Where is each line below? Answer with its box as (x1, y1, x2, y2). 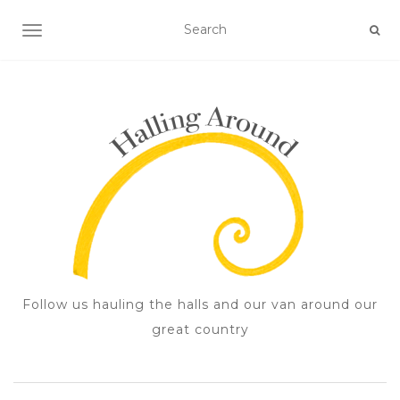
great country (151, 321, 249, 337)
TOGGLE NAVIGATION (31, 24, 173, 40)
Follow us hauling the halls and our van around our (22, 296, 378, 312)
